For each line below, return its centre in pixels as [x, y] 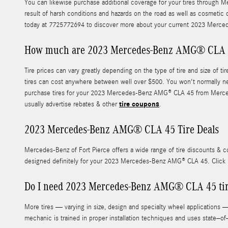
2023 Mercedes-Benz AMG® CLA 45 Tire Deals [122, 130]
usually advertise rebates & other [72, 105]
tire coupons [139, 104]
